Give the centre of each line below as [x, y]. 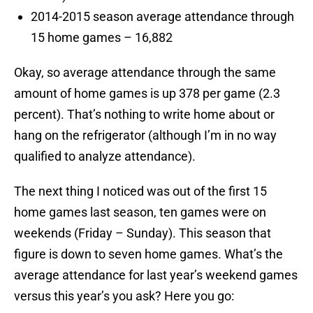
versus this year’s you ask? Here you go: [124, 296]
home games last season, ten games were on [140, 212]
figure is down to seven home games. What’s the [148, 254]
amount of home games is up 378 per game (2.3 [147, 94]
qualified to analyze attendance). [105, 156]
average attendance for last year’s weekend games [156, 275]
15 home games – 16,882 [102, 38]
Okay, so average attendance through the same [145, 73]
